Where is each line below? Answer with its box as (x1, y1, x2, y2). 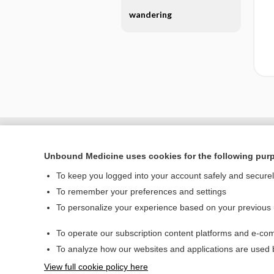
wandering (128, 9, 172, 20)
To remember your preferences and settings (56, 187, 226, 196)
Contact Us (209, 258, 252, 268)
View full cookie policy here (44, 262, 148, 272)
